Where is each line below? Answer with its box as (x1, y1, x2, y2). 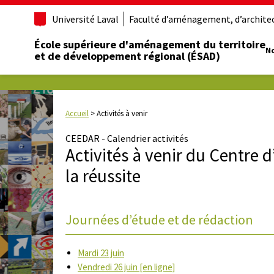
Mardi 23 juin (78, 247, 124, 259)
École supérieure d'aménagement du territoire (34, 37, 265, 52)
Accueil (65, 108, 89, 119)
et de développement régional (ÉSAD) (34, 49, 220, 64)
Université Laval (52, 13, 119, 25)
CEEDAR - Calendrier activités (65, 132, 188, 145)
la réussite (65, 165, 141, 188)
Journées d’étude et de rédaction (65, 211, 253, 229)
